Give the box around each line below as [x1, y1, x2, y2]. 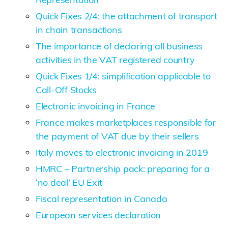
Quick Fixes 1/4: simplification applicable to [36, 70, 211, 82]
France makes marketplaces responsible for [36, 116, 216, 128]
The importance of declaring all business [36, 40, 203, 52]
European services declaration [36, 209, 161, 221]
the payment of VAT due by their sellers [36, 130, 199, 142]
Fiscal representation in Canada [36, 192, 167, 205]
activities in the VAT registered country [36, 53, 195, 66]
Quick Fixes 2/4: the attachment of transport [36, 10, 218, 22]
